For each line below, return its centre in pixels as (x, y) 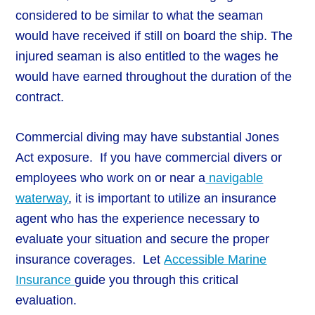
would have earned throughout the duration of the (154, 77)
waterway (42, 199)
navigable (234, 178)
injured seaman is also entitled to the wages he (147, 57)
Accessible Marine (216, 260)
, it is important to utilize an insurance (173, 199)
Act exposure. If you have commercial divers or (149, 158)
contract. (40, 97)
